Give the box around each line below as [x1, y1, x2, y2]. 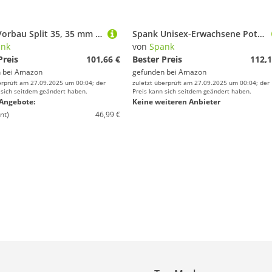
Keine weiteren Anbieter [132, 97, 220, 107]
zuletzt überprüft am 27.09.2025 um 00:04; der [132, 78, 270, 87]
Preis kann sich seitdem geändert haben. [132, 87, 251, 95]
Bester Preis [132, 53, 182, 65]
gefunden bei [132, 67, 178, 77]
